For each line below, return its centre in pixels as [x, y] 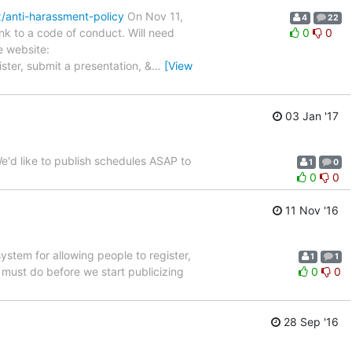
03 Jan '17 [310, 115]
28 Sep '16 [310, 321]
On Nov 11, [154, 16]
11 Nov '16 [310, 211]
